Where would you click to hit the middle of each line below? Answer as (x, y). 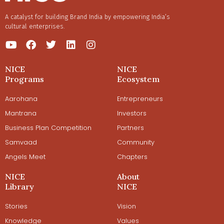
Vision (126, 206)
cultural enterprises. (35, 26)
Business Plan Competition (48, 127)
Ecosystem (138, 79)
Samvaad (21, 142)
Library (19, 186)
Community (136, 142)
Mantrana (21, 113)
